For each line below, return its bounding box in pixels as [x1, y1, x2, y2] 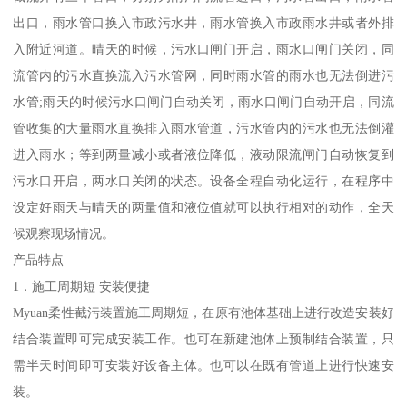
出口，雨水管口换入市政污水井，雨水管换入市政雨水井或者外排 [13, 15, 394, 30]
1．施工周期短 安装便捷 [13, 278, 151, 293]
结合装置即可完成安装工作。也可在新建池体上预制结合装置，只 [13, 331, 394, 346]
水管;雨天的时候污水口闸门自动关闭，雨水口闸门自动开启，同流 [13, 94, 394, 109]
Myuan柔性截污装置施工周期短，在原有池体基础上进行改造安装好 [13, 304, 394, 320]
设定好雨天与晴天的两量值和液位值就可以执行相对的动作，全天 [13, 199, 394, 214]
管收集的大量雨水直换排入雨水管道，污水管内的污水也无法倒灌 [13, 120, 394, 135]
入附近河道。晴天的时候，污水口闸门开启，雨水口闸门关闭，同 [13, 41, 394, 56]
